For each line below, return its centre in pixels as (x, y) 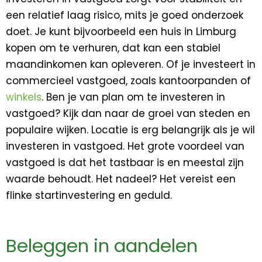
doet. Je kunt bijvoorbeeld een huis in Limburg (121, 32)
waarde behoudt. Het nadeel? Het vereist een (121, 179)
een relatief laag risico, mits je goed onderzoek (125, 15)
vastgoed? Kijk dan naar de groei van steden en (128, 114)
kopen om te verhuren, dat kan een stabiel (113, 48)
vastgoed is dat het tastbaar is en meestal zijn (125, 163)
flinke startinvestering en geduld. (89, 196)
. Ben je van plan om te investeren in (133, 97)
